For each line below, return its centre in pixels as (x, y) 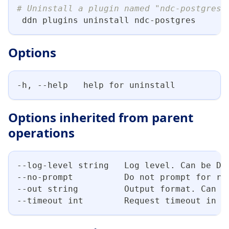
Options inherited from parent (101, 117)
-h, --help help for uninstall (96, 85)
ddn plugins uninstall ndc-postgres (106, 20)
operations (41, 132)
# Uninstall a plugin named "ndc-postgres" (122, 8)
